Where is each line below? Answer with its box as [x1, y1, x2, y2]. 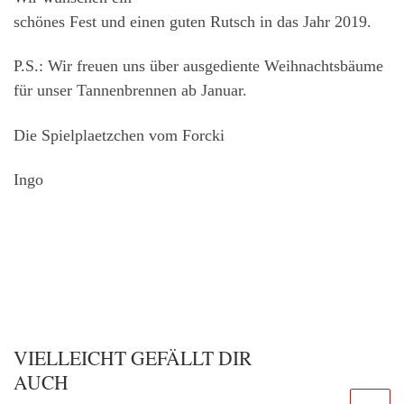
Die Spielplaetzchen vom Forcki [14, 125, 225, 144]
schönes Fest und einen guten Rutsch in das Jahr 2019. [14, 12, 372, 31]
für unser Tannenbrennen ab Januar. [14, 81, 247, 100]
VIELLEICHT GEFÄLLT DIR [14, 344, 252, 372]
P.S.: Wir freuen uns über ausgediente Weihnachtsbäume [14, 57, 383, 76]
